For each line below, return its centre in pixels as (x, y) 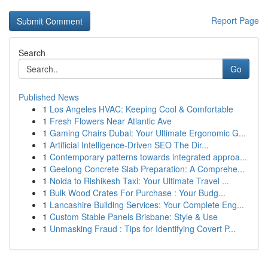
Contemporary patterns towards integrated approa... (148, 157)
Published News (49, 97)
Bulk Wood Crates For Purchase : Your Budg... (138, 193)
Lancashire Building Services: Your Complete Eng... (147, 205)
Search (32, 53)
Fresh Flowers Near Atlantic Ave (111, 121)
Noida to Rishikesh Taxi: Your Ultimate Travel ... (139, 181)
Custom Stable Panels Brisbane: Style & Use (134, 217)
